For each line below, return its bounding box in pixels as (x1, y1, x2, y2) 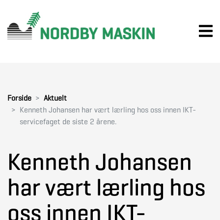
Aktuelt (44, 93, 67, 103)
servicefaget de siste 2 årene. (20, 117, 117, 127)
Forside (7, 93, 31, 103)
